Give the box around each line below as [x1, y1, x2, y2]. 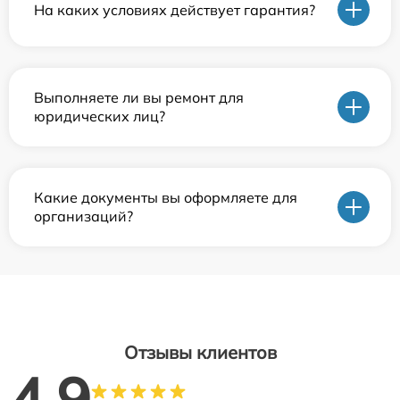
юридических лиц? [34, 107, 165, 126]
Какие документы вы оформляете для [34, 188, 297, 207]
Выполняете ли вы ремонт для [34, 88, 244, 107]
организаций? [34, 207, 133, 226]
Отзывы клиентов [123, 341, 277, 364]
